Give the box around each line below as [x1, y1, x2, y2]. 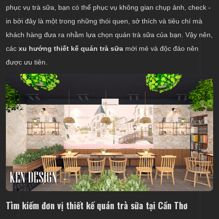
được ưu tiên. [6, 58, 47, 66]
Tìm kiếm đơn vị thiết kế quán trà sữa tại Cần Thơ [6, 199, 188, 212]
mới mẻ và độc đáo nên [123, 44, 198, 53]
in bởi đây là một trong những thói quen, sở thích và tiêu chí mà [6, 17, 202, 25]
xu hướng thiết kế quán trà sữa [19, 44, 123, 53]
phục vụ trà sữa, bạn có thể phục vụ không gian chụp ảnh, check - [6, 3, 211, 12]
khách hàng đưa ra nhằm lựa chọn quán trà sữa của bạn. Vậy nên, [6, 31, 213, 39]
